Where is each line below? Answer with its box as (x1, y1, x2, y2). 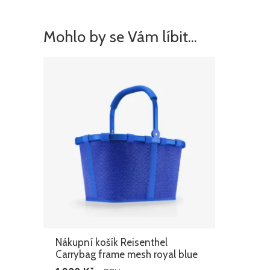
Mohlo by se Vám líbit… (43, 27, 197, 46)
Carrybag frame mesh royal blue (55, 248, 198, 261)
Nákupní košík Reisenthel (55, 236, 168, 249)
